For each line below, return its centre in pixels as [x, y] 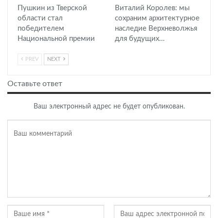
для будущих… [140, 39]
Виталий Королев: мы [152, 8]
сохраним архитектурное [157, 18]
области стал [40, 18]
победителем [41, 29]
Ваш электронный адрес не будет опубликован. [109, 107]
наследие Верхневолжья [156, 29]
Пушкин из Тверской [52, 8]
